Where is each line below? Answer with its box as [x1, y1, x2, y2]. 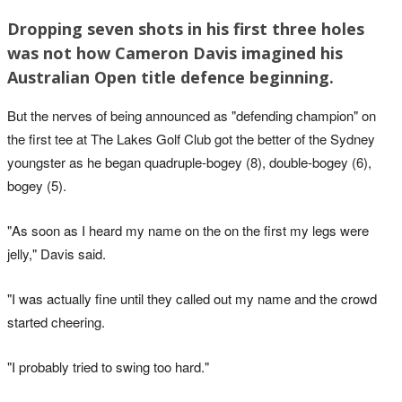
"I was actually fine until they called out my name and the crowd [7, 289, 377, 309]
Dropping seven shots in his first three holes [7, 18, 364, 40]
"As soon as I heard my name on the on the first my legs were [7, 221, 369, 240]
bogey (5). [7, 176, 66, 196]
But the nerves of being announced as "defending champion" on [7, 106, 376, 126]
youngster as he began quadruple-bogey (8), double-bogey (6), [7, 153, 371, 172]
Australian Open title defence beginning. [7, 66, 334, 89]
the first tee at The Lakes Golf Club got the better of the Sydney [7, 129, 375, 149]
